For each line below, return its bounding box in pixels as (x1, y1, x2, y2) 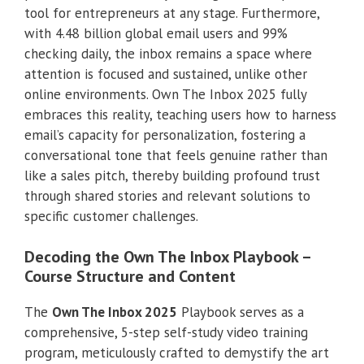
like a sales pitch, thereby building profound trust (24, 166, 320, 184)
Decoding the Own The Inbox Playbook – (24, 246, 310, 268)
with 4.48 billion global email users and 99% (24, 24, 288, 42)
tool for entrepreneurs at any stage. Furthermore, (24, 3, 319, 22)
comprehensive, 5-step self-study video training (24, 323, 308, 342)
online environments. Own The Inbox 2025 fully (24, 84, 306, 103)
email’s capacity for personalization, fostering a (24, 125, 305, 144)
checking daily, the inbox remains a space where (24, 44, 312, 63)
